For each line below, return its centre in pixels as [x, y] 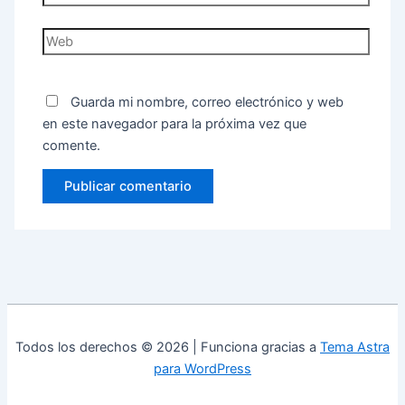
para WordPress [202, 368]
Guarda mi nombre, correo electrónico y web [207, 102]
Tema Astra [355, 347]
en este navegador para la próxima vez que [175, 123]
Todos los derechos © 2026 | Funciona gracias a [168, 347]
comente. [72, 145]
